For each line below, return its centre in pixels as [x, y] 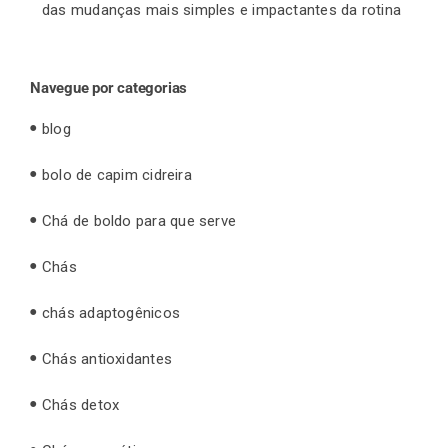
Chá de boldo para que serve [139, 220]
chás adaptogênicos [111, 312]
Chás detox [81, 404]
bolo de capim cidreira [117, 174]
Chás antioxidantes [107, 358]
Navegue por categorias [109, 87]
